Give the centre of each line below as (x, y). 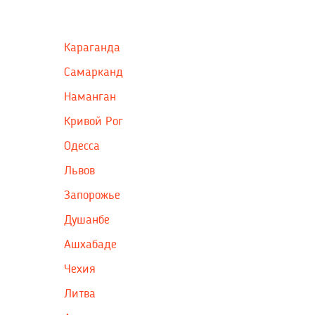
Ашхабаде (90, 244)
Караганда (92, 47)
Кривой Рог (94, 121)
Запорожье (92, 195)
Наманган (90, 97)
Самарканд (94, 72)
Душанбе (87, 220)
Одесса (82, 146)
